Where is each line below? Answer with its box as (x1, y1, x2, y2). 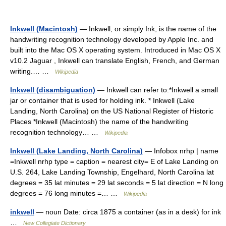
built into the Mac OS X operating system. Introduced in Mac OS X (10, 45, 220, 54)
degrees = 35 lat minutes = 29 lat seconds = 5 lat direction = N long (10, 178, 223, 187)
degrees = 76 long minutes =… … (10, 189, 124, 197)
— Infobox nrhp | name (143, 146, 218, 155)
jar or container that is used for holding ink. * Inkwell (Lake (10, 96, 195, 104)
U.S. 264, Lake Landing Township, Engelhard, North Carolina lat (10, 167, 214, 176)
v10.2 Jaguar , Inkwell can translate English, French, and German (10, 56, 219, 65)
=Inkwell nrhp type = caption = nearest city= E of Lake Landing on (10, 157, 218, 165)
